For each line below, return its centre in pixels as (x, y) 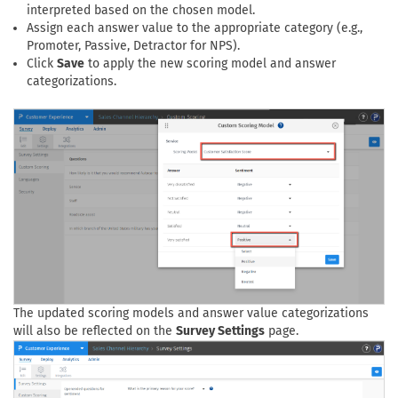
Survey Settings (220, 331)
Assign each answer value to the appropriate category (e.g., (195, 28)
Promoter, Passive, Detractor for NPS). (133, 46)
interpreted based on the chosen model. (141, 10)
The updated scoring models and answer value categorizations (191, 314)
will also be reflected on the (95, 331)
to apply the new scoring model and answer (210, 64)
